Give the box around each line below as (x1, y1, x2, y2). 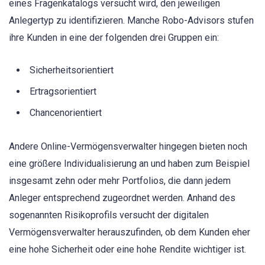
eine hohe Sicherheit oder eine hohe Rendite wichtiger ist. (9, 243, 246, 255)
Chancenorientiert (30, 107, 102, 119)
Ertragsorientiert (30, 86, 96, 98)
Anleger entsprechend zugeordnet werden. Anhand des (9, 192, 235, 203)
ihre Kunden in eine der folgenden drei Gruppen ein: (9, 32, 219, 44)
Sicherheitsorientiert (30, 64, 114, 76)
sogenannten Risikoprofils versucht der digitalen (9, 209, 209, 221)
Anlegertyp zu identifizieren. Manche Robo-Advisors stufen (9, 15, 254, 27)
